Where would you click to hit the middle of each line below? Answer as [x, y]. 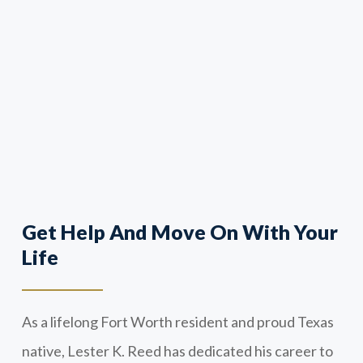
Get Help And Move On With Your [179, 231]
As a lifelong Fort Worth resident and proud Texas [177, 321]
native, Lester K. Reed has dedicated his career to [177, 350]
